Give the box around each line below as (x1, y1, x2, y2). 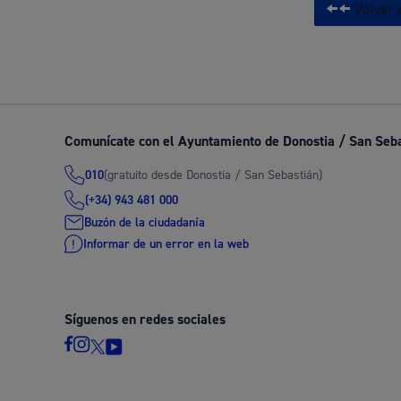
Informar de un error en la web (83, 235, 249, 252)
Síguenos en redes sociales (64, 311, 226, 328)
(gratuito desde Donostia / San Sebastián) (104, 166, 322, 183)
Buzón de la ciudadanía (84, 214, 205, 231)
